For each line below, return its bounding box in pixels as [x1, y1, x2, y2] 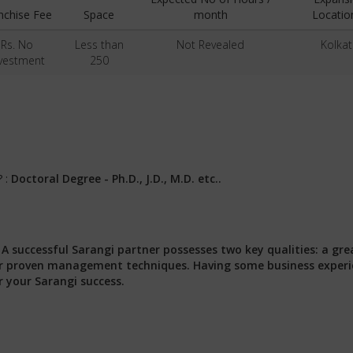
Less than [74, 37, 124, 52]
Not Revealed [176, 37, 244, 52]
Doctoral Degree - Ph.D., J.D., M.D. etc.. [11, 171, 221, 186]
